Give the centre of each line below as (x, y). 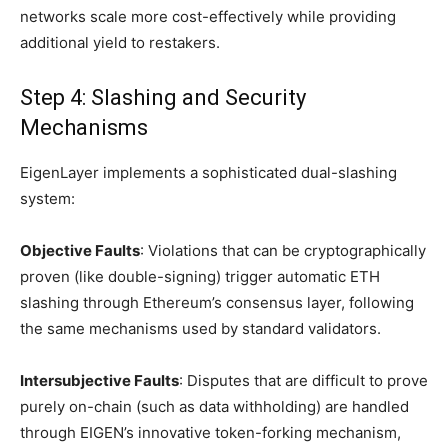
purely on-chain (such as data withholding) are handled (214, 406)
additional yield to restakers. (120, 42)
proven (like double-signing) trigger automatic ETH (200, 276)
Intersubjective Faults (99, 380)
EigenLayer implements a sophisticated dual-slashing (208, 172)
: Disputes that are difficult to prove (303, 380)
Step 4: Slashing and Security (163, 97)
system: (47, 198)
